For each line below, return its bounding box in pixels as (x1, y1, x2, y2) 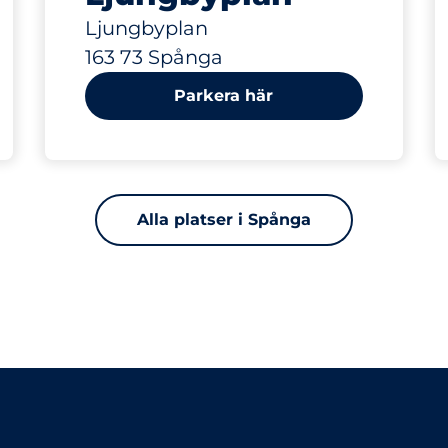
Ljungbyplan (84, 16, 208, 40)
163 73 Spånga (84, 45, 223, 69)
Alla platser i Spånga (137, 210, 311, 229)
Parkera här (174, 86, 274, 105)
